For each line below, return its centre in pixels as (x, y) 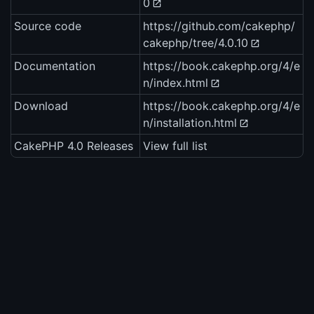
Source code (48, 26)
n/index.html (176, 83)
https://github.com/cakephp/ (219, 26)
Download (41, 106)
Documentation (55, 66)
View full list (175, 146)
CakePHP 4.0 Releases (74, 146)
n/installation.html (190, 123)
